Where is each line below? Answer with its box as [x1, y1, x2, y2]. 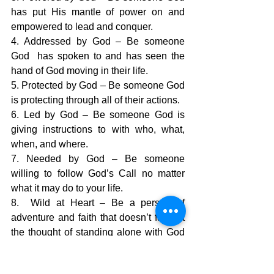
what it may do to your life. [11, 183, 123, 194]
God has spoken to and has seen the [11, 51, 185, 62]
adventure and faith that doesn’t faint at [11, 212, 185, 223]
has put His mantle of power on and [11, 7, 185, 18]
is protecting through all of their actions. [11, 95, 180, 106]
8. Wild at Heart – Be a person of [11, 198, 185, 209]
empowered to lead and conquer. [11, 21, 153, 32]
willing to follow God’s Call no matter [11, 168, 185, 179]
